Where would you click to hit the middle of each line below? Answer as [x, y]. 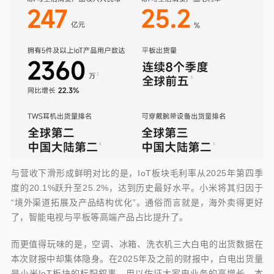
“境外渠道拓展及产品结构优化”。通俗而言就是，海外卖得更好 [137, 203]
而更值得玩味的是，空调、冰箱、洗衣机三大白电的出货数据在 [137, 244]
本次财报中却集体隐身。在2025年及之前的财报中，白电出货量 [137, 259]
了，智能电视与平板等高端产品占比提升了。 [99, 217]
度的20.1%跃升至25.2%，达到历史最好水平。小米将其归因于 [137, 188]
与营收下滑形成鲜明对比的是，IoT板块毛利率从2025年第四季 [137, 173]
